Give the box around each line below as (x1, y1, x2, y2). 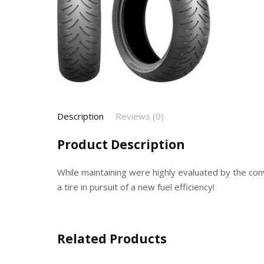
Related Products (57, 230, 167, 247)
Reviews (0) (115, 110, 164, 122)
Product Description (57, 136, 185, 153)
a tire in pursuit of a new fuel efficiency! (57, 181, 214, 193)
